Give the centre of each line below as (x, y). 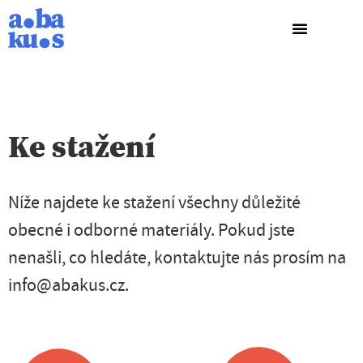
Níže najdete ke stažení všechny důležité (154, 203)
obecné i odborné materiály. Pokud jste (152, 231)
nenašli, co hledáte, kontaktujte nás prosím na (177, 258)
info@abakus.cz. (68, 286)
